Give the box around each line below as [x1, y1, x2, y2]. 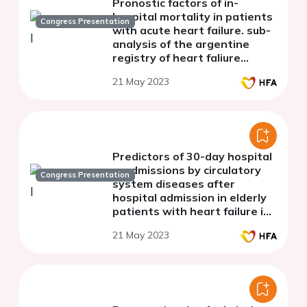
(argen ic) [112, 64, 164, 79]
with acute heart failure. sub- [112, 23, 271, 38]
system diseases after [112, 177, 235, 191]
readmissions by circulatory [112, 163, 261, 177]
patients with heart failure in [112, 204, 270, 219]
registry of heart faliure [112, 51, 241, 65]
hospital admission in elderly [112, 191, 267, 205]
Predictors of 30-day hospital [112, 149, 272, 164]
